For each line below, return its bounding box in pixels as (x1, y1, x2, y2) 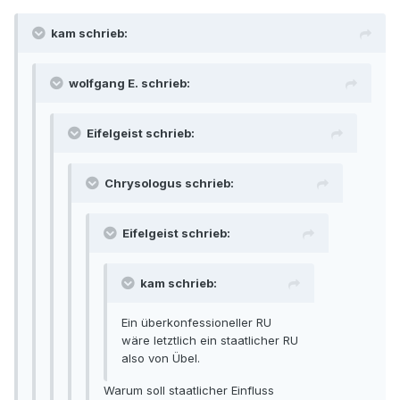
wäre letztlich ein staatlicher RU (121, 333, 298, 348)
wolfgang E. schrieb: (69, 76, 190, 91)
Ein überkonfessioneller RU (121, 315, 271, 330)
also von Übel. (121, 351, 200, 366)
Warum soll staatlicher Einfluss (104, 383, 274, 398)
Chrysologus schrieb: (104, 176, 234, 191)
